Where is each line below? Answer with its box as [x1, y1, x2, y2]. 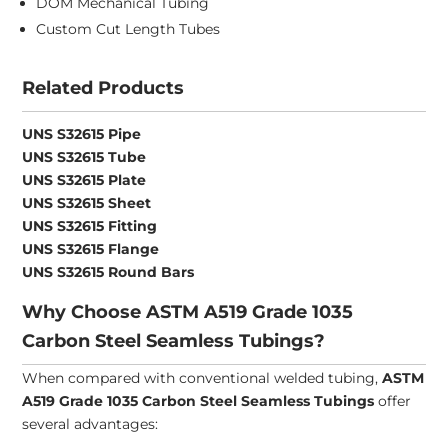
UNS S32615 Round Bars [22, 263, 195, 282]
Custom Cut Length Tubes [36, 20, 221, 39]
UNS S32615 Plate [22, 171, 147, 190]
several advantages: [22, 415, 159, 434]
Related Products [22, 77, 185, 100]
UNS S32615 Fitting [22, 217, 158, 236]
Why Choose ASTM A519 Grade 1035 [22, 301, 354, 324]
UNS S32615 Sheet [22, 194, 152, 213]
